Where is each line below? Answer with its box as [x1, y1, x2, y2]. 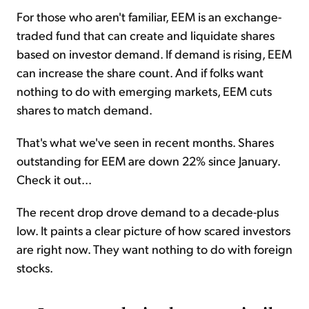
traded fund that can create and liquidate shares [17, 27, 275, 43]
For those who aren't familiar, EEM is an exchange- [17, 8, 281, 25]
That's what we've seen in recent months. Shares [17, 134, 274, 150]
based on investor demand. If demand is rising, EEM [17, 46, 292, 62]
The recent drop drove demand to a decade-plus [17, 203, 279, 220]
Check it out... [17, 171, 92, 188]
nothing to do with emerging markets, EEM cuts [17, 83, 272, 99]
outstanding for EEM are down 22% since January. [17, 152, 280, 169]
